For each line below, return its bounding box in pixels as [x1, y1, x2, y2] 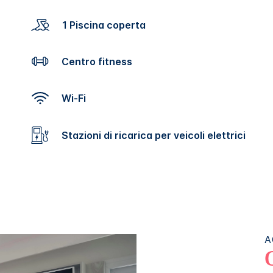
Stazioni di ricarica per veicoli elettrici [68, 129, 246, 141]
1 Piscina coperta [66, 18, 146, 31]
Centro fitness [68, 55, 132, 68]
